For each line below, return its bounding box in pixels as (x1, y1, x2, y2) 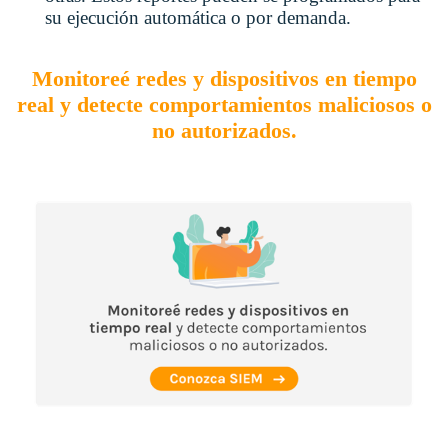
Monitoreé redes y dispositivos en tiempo (31, 66, 417, 92)
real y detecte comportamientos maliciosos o (16, 92, 432, 118)
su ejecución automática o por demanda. (45, 7, 351, 29)
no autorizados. (151, 118, 297, 144)
